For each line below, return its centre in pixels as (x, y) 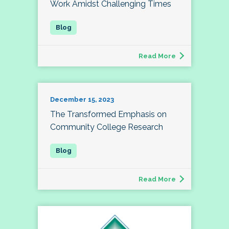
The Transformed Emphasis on (108, 114)
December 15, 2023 (82, 99)
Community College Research (107, 127)
